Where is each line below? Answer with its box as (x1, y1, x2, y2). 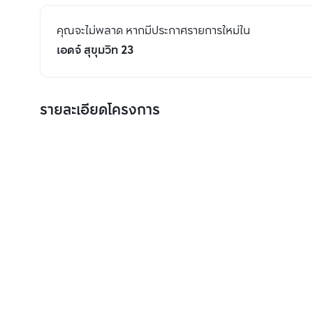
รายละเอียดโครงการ (40, 99, 160, 123)
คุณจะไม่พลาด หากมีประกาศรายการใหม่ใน (57, 22, 250, 41)
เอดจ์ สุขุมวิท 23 (57, 41, 133, 61)
